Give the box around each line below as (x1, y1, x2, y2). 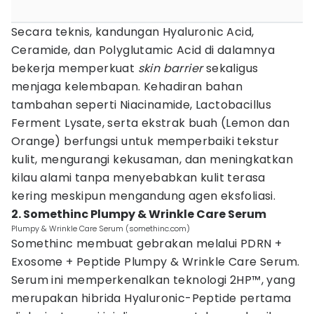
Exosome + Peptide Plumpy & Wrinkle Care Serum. (11, 254, 300, 270)
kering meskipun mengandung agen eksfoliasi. (11, 188, 276, 204)
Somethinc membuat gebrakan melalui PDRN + (11, 235, 282, 252)
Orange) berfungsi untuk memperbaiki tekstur (11, 133, 280, 149)
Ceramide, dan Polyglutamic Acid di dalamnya (11, 42, 275, 58)
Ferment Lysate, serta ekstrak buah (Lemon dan (11, 115, 289, 131)
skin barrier (137, 60, 203, 76)
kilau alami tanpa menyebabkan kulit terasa (11, 170, 266, 186)
